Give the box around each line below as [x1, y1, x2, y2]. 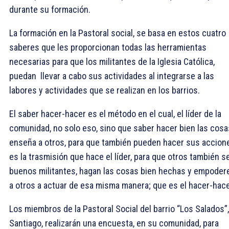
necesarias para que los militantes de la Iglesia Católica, [9, 56, 215, 67]
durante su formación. [9, 4, 90, 15]
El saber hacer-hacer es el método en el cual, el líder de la [9, 108, 221, 119]
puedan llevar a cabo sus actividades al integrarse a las [9, 70, 214, 81]
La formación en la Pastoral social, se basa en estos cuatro [9, 27, 226, 38]
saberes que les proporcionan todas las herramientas [9, 41, 207, 53]
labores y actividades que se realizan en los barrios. [9, 84, 200, 96]
